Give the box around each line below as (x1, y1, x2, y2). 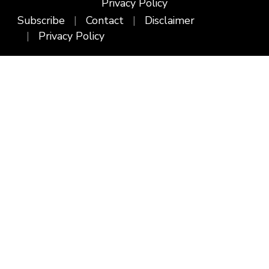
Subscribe (17, 13, 65, 28)
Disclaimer (145, 13, 195, 28)
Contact (86, 13, 124, 28)
